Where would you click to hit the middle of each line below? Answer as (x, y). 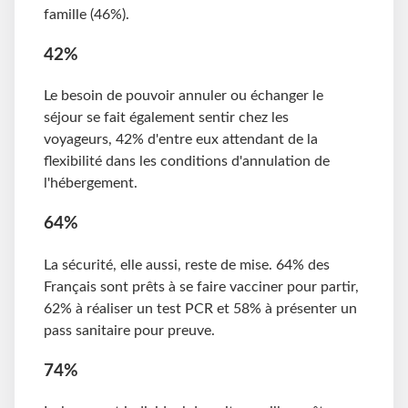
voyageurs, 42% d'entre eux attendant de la (181, 140)
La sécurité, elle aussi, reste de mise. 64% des (187, 265)
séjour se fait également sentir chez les (166, 118)
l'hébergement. (92, 184)
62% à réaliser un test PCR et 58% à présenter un (200, 308)
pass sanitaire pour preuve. (131, 330)
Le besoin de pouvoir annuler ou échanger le (184, 96)
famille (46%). (90, 14)
